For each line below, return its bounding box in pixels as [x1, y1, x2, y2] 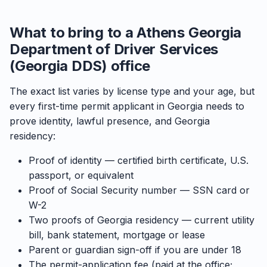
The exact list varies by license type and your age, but [10, 85, 254, 97]
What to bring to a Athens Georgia [10, 24, 242, 41]
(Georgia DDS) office [10, 57, 151, 74]
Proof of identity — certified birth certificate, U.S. [29, 154, 249, 166]
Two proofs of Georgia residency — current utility [29, 214, 254, 226]
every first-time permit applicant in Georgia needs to [10, 100, 244, 112]
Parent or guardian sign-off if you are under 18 [29, 244, 241, 256]
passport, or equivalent [29, 169, 133, 181]
